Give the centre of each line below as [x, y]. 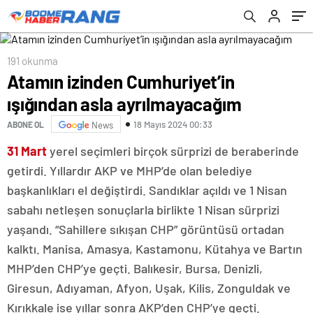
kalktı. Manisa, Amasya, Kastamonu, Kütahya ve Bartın [155, 249]
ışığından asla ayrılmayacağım [124, 104]
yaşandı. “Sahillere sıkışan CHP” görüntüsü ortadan [146, 229]
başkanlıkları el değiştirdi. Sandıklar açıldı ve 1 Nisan [147, 190]
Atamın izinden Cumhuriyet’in [121, 81]
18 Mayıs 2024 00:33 [173, 124]
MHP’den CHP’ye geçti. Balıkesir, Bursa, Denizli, [135, 268]
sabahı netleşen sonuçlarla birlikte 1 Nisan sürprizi [143, 210]
